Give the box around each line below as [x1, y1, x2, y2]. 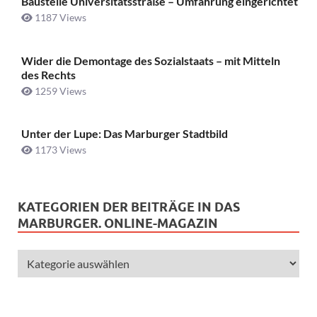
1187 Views [33, 11, 86, 24]
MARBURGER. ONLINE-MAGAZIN [18, 216, 218, 231]
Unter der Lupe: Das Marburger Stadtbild [21, 127, 228, 141]
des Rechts [21, 67, 76, 81]
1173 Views [33, 144, 86, 156]
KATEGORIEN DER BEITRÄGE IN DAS [18, 200, 240, 215]
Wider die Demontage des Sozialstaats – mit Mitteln [21, 53, 280, 67]
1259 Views [33, 84, 86, 97]
